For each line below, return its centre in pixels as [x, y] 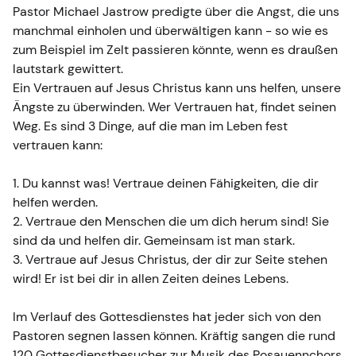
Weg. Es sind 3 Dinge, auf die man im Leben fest [150, 126]
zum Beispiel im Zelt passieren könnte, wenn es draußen [175, 49]
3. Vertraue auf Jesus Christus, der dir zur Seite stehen [170, 259]
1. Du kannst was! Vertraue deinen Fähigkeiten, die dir [166, 183]
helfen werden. [55, 202]
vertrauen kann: [58, 145]
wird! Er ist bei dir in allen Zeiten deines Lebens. [151, 278]
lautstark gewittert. [68, 68]
